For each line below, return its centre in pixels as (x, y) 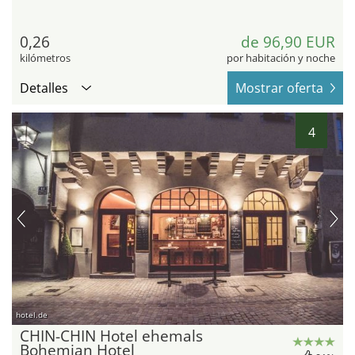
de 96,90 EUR (288, 42)
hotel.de (32, 314)
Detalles (44, 88)
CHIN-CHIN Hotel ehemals (111, 336)
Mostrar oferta (279, 88)
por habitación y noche (281, 58)
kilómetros (45, 58)
